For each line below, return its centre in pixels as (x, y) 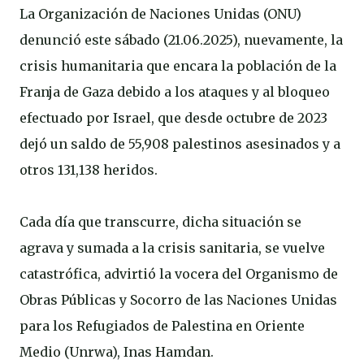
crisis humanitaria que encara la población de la (178, 66)
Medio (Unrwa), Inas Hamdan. (117, 352)
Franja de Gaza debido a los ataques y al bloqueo (175, 92)
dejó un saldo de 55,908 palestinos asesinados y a (180, 144)
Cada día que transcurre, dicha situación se (160, 222)
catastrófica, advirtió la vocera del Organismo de (179, 274)
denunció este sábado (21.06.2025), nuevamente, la (181, 40)
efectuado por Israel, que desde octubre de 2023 (173, 118)
